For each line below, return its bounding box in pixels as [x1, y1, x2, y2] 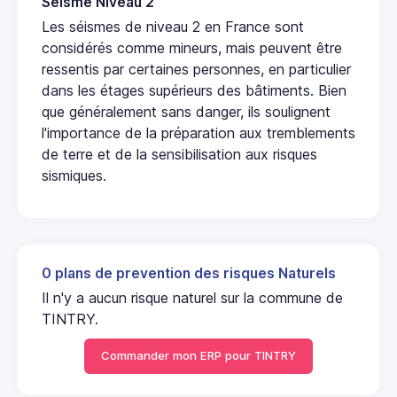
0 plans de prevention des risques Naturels [42, 264, 336, 282]
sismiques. [42, 166, 106, 184]
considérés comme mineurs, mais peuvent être [42, 38, 342, 57]
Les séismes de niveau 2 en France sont [42, 17, 304, 35]
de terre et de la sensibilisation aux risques [42, 144, 317, 163]
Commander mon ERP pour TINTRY [101, 348, 296, 363]
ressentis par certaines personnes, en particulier [42, 59, 351, 78]
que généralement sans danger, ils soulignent [42, 102, 331, 121]
